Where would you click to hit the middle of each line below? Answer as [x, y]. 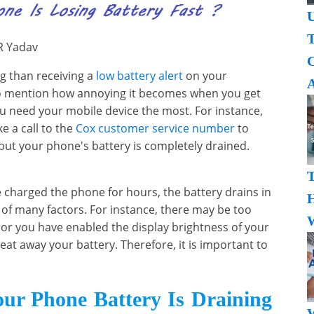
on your [205, 76]
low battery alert [138, 76]
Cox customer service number [156, 128]
